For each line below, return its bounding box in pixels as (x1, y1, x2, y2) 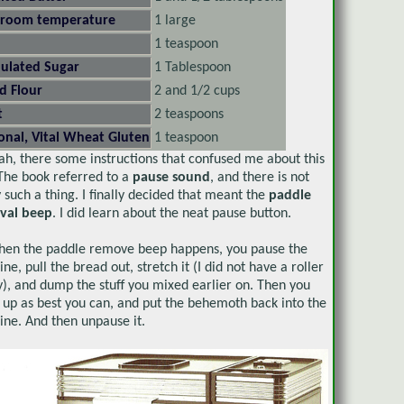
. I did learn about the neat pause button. (52, 206, 291, 221)
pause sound (133, 170, 210, 185)
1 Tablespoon (154, 60, 231, 75)
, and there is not (210, 170, 309, 185)
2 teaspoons (154, 106, 224, 122)
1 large (154, 13, 196, 28)
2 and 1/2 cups (154, 83, 240, 98)
